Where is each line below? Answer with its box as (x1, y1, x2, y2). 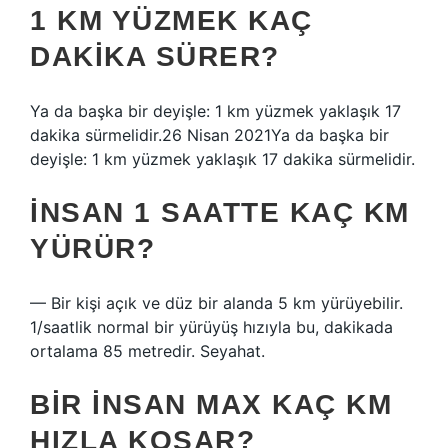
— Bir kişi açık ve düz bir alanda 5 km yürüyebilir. (30, 293, 403, 313)
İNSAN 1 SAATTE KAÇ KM (30, 197, 410, 228)
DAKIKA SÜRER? (30, 41, 280, 72)
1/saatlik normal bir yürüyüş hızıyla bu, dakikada (30, 317, 393, 337)
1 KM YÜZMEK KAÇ (30, 5, 313, 36)
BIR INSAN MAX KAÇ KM (30, 389, 392, 420)
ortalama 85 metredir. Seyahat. (30, 341, 265, 361)
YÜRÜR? (30, 233, 155, 264)
